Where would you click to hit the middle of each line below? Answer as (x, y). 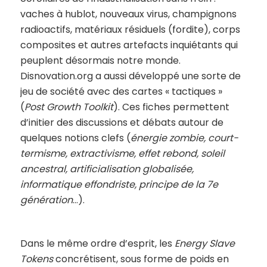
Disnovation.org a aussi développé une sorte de (130, 76)
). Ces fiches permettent (171, 107)
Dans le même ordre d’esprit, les (97, 244)
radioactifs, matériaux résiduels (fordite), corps (130, 29)
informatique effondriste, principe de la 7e (119, 184)
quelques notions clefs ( (75, 138)
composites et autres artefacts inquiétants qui (129, 45)
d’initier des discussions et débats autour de (122, 122)
